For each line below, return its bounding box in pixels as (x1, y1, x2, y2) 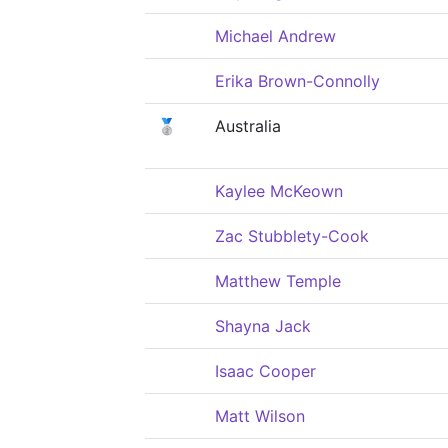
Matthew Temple (215, 271, 341, 291)
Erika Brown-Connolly (215, 71, 380, 91)
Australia (215, 116, 281, 136)
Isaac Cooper (215, 361, 316, 381)
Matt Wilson (215, 406, 305, 426)
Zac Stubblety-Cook (215, 226, 369, 246)
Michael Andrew (215, 26, 336, 46)
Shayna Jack (215, 316, 311, 336)
